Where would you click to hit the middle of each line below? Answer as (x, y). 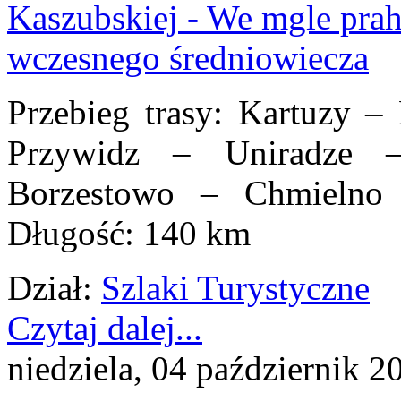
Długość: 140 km (129, 234)
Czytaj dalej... (105, 328)
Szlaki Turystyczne (235, 288)
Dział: (50, 288)
